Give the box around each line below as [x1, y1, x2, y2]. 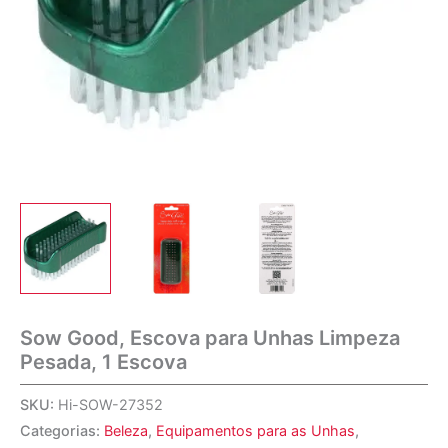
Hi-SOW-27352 [58, 395, 163, 413]
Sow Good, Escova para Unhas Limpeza [20, 325, 400, 350]
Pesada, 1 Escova [20, 349, 187, 374]
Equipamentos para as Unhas [156, 421, 355, 439]
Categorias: [20, 421, 104, 439]
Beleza [104, 421, 148, 439]
